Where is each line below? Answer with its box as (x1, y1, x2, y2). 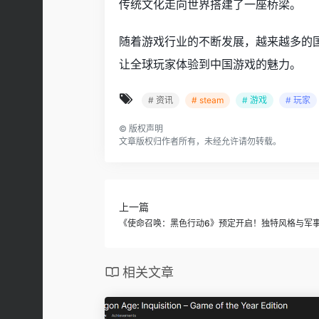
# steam (192, 94, 224, 105)
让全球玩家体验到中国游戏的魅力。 (119, 56, 301, 71)
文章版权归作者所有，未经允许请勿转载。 (119, 135, 281, 147)
